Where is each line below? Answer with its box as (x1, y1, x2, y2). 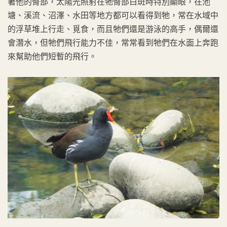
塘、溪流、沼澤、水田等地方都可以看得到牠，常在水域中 (8, 11, 218, 20)
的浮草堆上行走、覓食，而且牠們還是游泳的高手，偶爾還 (8, 25, 218, 33)
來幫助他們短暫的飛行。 (8, 52, 97, 61)
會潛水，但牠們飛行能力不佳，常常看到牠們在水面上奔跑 (8, 39, 218, 47)
